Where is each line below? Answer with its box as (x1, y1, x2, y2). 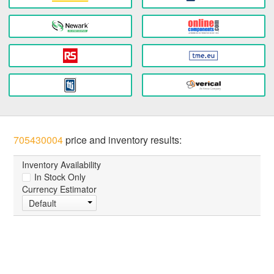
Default (29, 197, 57, 210)
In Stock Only (32, 171, 86, 183)
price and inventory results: (63, 133, 182, 147)
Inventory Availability (22, 158, 102, 171)
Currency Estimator (22, 183, 97, 196)
